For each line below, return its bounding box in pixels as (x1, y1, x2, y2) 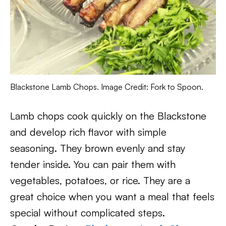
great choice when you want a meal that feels (10, 190, 214, 203)
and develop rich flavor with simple (10, 125, 166, 138)
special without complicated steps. (10, 206, 165, 219)
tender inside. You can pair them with (10, 157, 176, 171)
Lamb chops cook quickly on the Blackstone (10, 109, 206, 122)
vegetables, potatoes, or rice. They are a (10, 174, 190, 187)
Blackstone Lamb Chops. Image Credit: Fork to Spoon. (10, 81, 203, 92)
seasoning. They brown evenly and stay (10, 141, 185, 154)
